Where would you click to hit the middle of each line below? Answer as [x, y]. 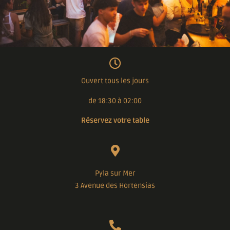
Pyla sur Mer [115, 173]
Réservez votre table [115, 121]
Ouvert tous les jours [115, 81]
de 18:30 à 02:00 [115, 101]
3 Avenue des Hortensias [115, 185]
